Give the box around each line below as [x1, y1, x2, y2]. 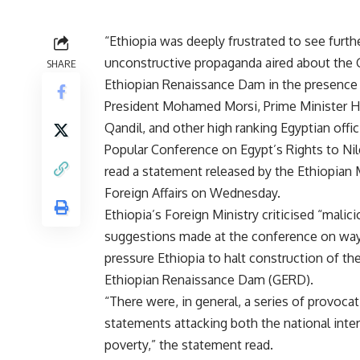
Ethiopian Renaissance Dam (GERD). [104, 272, 313, 288]
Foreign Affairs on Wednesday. [104, 185, 280, 202]
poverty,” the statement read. [104, 337, 273, 354]
